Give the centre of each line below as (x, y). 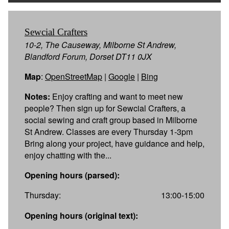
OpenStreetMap (74, 76)
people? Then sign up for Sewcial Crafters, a (105, 108)
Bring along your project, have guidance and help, (114, 143)
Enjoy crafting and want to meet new (117, 96)
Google (122, 76)
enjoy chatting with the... (68, 155)
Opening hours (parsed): (72, 175)
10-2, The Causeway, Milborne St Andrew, (100, 44)
